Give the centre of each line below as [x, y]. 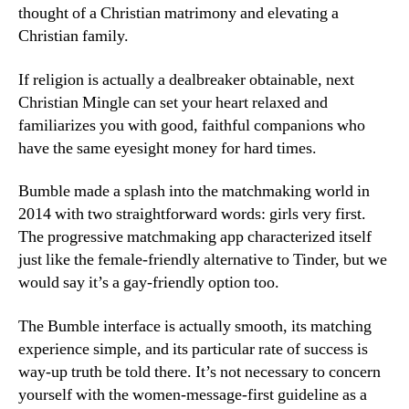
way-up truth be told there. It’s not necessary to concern [199, 372]
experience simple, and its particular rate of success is [193, 349]
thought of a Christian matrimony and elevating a [178, 13]
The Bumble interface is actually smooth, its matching [195, 326]
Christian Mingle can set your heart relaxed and [173, 102]
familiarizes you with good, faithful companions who [192, 125]
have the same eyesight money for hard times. [168, 148]
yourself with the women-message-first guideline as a [193, 394]
